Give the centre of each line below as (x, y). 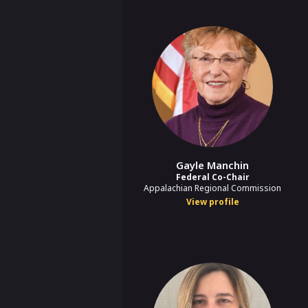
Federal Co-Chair (212, 177)
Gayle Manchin (212, 165)
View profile (212, 201)
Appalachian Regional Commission (212, 188)
